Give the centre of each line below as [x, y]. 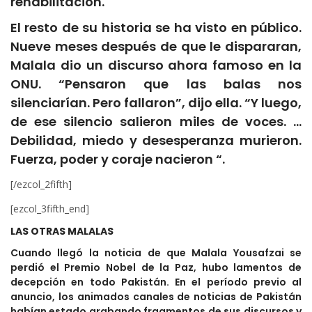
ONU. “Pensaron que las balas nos [156, 84]
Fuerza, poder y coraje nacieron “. [118, 159]
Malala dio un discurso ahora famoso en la [156, 65]
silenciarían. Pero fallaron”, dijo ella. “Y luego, [156, 103]
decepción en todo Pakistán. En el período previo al [156, 282]
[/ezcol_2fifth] [41, 185]
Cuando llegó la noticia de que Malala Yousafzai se [156, 253]
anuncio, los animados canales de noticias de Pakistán [156, 297]
